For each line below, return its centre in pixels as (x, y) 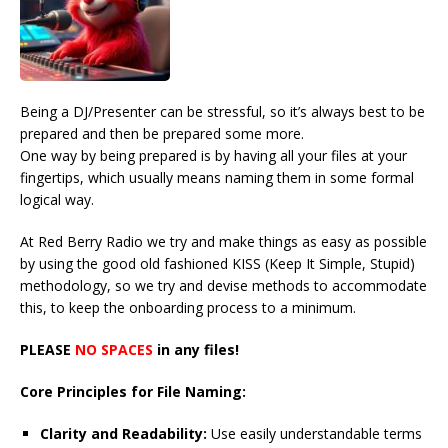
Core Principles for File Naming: (133, 392)
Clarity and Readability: (123, 434)
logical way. (57, 200)
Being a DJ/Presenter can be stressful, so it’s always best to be (222, 112)
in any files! (196, 350)
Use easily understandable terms (314, 434)
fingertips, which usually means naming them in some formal (217, 178)
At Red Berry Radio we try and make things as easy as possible (223, 242)
